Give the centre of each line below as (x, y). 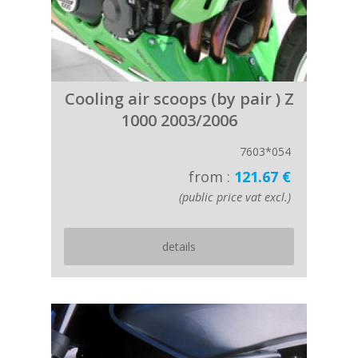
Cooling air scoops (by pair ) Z (179, 99)
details (179, 247)
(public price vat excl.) (235, 197)
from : (211, 177)
